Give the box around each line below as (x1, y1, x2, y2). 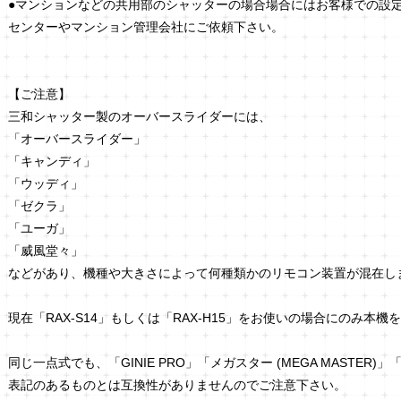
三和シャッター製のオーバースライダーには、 (8, 109, 271, 124)
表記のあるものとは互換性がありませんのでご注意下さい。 (8, 378, 346, 393)
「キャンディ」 (8, 154, 96, 169)
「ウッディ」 (8, 176, 83, 192)
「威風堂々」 (8, 243, 83, 259)
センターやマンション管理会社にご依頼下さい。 (8, 20, 284, 35)
